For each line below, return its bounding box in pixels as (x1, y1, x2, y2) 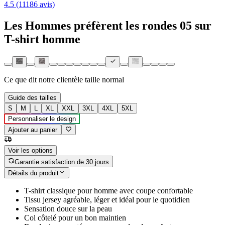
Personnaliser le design (8, 115, 76, 123)
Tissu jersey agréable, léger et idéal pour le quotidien (24, 195, 190, 204)
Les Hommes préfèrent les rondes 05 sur (4, 19, 211, 32)
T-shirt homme (4, 32, 80, 46)
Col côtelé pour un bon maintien (24, 213, 126, 222)
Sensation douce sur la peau (24, 204, 112, 213)
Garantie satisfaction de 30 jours (15, 158, 109, 166)
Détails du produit (8, 169, 59, 177)
